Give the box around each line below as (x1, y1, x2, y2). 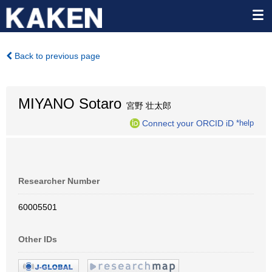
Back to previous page (12, 51, 100, 61)
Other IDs (18, 234, 57, 244)
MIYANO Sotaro (18, 95, 121, 112)
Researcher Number (18, 176, 100, 186)
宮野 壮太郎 (121, 101, 171, 110)
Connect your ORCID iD (142, 118, 234, 128)
